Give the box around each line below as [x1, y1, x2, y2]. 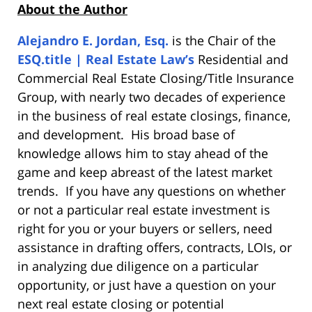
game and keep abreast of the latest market [17, 164, 272, 181]
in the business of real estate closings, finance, [17, 107, 290, 125]
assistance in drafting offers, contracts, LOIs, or [17, 239, 292, 256]
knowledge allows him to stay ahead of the [17, 145, 268, 162]
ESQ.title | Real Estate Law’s [17, 51, 194, 68]
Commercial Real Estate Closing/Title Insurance [17, 70, 294, 87]
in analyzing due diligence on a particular [17, 258, 258, 275]
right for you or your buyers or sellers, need [17, 220, 272, 237]
